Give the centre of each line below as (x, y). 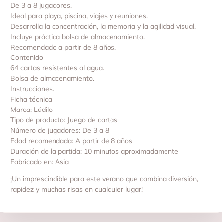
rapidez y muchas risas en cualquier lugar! (77, 190)
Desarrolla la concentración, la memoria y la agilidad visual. (103, 27)
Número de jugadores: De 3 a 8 (60, 131)
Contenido (27, 58)
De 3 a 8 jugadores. (41, 6)
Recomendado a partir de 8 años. (63, 47)
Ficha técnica (31, 99)
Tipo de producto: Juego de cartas (64, 120)
